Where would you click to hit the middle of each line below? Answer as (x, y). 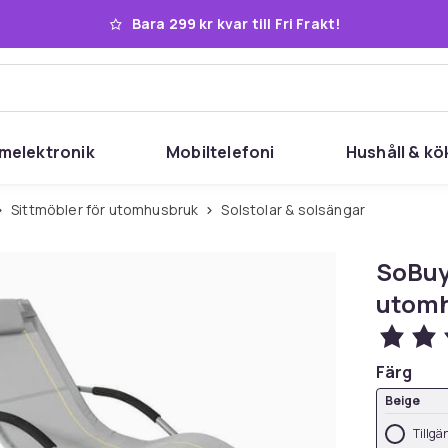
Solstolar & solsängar (297, 209)
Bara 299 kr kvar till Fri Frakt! (236, 23)
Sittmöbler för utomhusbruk (109, 209)
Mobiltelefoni (220, 152)
